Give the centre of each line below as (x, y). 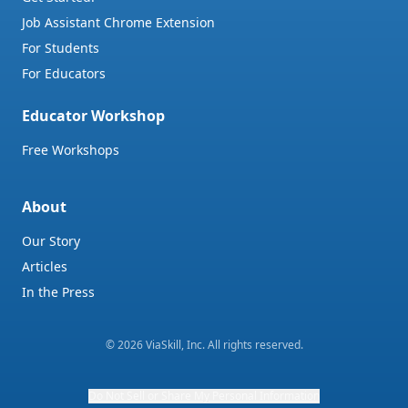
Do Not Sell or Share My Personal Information (204, 396)
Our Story (51, 241)
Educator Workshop (93, 116)
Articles (45, 266)
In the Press (58, 292)
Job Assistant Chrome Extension (118, 22)
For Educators (64, 73)
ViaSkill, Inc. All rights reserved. (223, 345)
